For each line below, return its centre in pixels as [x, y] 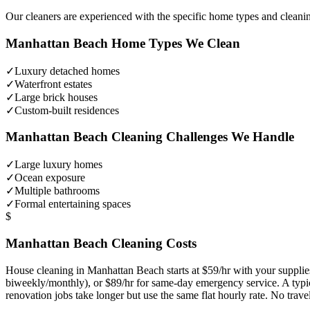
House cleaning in [46, 270]
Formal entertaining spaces [73, 204]
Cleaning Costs [152, 243]
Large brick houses [56, 97]
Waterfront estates [53, 84]
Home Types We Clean [174, 44]
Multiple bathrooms [57, 191]
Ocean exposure [50, 178]
